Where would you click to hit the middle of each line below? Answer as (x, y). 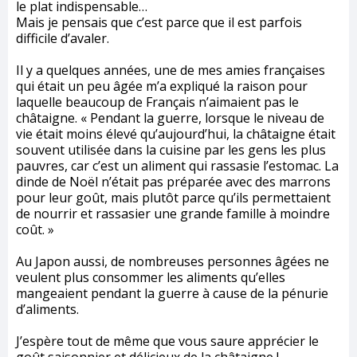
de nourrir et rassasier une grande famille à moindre (173, 213)
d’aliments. (47, 309)
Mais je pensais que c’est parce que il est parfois (159, 22)
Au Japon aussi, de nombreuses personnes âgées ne (173, 261)
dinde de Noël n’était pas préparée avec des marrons (173, 181)
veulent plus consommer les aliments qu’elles (151, 277)
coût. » (35, 229)
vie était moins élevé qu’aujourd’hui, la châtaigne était (176, 133)
